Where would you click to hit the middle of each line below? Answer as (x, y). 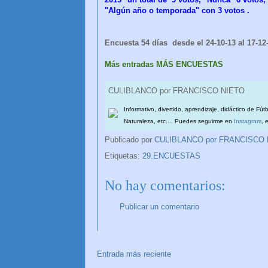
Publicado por (130, 140)
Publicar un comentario (159, 206)
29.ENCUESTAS (171, 156)
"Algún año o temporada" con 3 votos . (177, 10)
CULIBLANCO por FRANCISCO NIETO (176, 91)
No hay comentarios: (165, 185)
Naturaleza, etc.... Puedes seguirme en (179, 121)
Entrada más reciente (134, 254)
